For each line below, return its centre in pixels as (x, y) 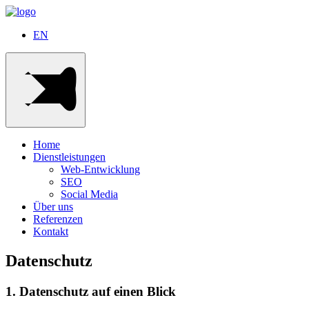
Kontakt (51, 231)
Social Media (89, 194)
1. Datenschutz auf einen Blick (91, 291)
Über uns (53, 207)
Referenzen (58, 219)
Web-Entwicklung (100, 169)
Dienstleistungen (69, 157)
